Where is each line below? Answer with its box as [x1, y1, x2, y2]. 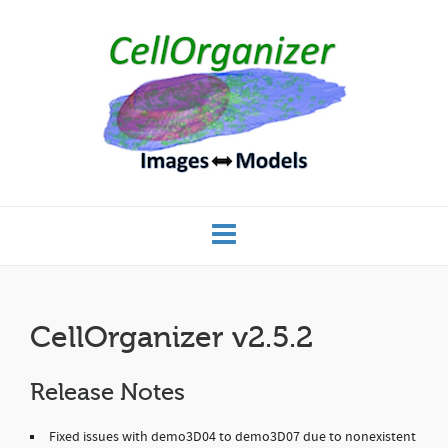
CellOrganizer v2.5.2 [30, 320, 313, 354]
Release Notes [30, 379, 185, 406]
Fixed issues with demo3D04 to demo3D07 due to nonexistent [49, 428, 416, 446]
